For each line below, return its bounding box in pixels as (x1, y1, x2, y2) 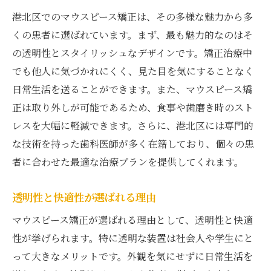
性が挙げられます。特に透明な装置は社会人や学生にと (12, 230, 253, 245)
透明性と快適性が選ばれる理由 (12, 189, 156, 204)
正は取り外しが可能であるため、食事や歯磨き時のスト (12, 100, 253, 114)
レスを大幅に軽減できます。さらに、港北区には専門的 (12, 118, 253, 132)
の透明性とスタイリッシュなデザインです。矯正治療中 (12, 45, 252, 60)
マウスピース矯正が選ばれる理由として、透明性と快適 (12, 212, 253, 227)
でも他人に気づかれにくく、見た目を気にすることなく (12, 64, 254, 78)
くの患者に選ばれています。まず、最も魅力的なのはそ (12, 27, 253, 42)
